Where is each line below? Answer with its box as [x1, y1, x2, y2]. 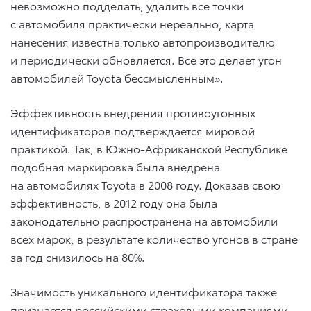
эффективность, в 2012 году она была [10, 194, 217, 211]
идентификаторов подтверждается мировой [10, 122, 255, 139]
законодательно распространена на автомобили [10, 212, 278, 229]
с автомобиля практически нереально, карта [10, 15, 254, 32]
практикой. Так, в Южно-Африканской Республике [10, 140, 287, 157]
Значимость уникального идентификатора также [10, 283, 277, 300]
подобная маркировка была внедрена [10, 158, 220, 175]
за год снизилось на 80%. [10, 249, 145, 265]
